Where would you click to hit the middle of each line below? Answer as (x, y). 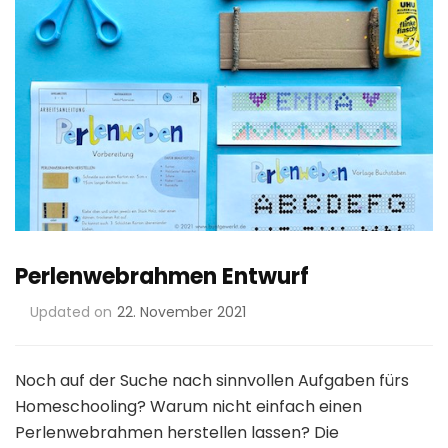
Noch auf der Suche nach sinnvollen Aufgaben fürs (212, 381)
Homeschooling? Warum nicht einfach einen (188, 407)
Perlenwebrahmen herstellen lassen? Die (177, 433)
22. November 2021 (181, 312)
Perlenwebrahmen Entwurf (162, 277)
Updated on (71, 312)
